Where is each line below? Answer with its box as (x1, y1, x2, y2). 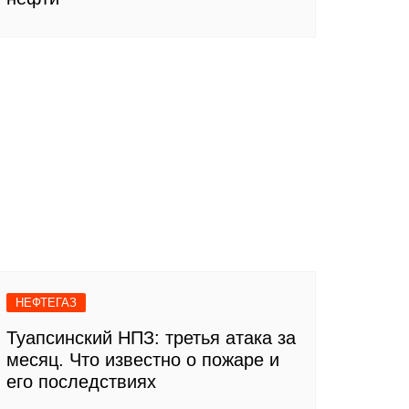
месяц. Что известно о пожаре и (6, 350, 279, 371)
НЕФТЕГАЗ (16, 296, 77, 310)
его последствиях (6, 372, 156, 393)
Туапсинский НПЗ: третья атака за (6, 328, 296, 349)
